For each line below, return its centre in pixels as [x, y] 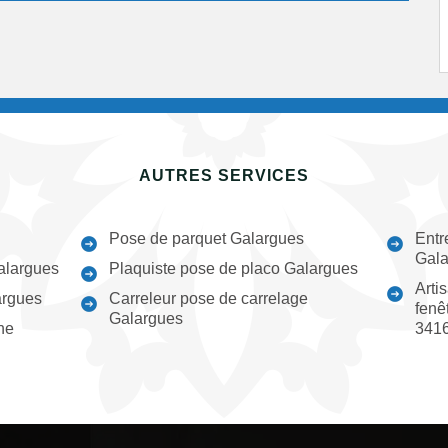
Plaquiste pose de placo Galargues [234, 268]
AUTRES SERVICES [224, 175]
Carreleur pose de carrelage [209, 298]
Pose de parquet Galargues [207, 238]
